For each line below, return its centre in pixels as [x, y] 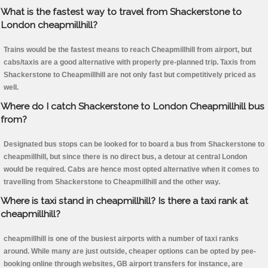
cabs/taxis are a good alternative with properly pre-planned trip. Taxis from [130, 63]
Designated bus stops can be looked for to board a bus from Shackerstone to [134, 144]
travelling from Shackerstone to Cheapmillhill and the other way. [112, 182]
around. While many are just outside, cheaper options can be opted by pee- [130, 252]
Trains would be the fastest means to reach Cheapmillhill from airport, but [128, 50]
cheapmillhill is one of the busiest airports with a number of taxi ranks [121, 239]
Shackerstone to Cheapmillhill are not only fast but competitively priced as [130, 75]
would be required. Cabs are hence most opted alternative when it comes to [131, 170]
